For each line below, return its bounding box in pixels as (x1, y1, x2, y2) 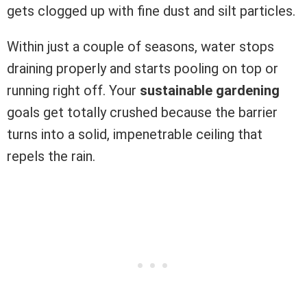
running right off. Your (7, 82, 140, 99)
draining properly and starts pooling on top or (7, 60, 278, 77)
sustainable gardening (140, 82, 280, 99)
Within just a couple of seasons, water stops (7, 38, 274, 56)
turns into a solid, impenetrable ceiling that (7, 126, 262, 143)
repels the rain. (7, 148, 95, 165)
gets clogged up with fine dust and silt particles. (7, 3, 295, 20)
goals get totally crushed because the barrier (7, 104, 278, 121)
